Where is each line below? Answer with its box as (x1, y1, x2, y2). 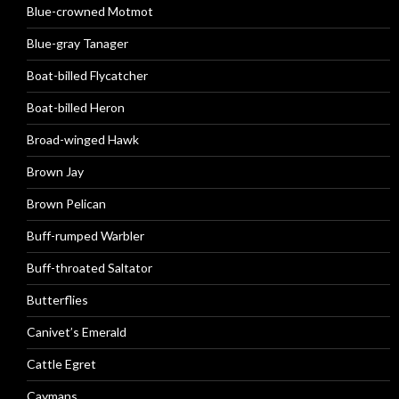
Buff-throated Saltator (27, 260, 152, 275)
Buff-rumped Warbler (27, 228, 144, 243)
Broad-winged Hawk (27, 132, 139, 147)
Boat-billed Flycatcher (27, 68, 148, 83)
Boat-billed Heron (27, 100, 125, 115)
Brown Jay (27, 164, 84, 179)
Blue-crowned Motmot (27, 4, 153, 19)
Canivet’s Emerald (27, 324, 126, 339)
